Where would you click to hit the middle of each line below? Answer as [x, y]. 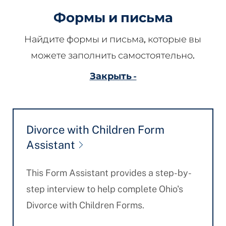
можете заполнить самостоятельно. [113, 55]
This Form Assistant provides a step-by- [109, 173]
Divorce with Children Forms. [85, 205]
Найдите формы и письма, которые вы [113, 39]
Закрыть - [113, 76]
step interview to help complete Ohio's [104, 189]
